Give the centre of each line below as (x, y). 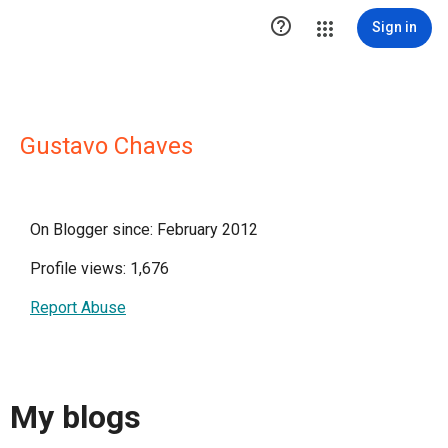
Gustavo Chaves (106, 146)
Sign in (394, 27)
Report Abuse (78, 307)
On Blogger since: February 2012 (144, 229)
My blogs (75, 417)
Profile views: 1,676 (99, 268)
